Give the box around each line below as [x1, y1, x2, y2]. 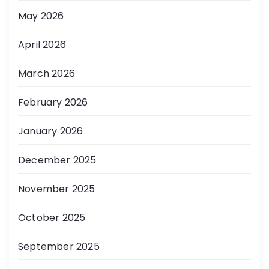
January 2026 [18, 124, 83, 139]
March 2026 [18, 67, 75, 81]
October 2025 [18, 211, 86, 225]
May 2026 [18, 9, 64, 23]
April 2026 [18, 38, 66, 52]
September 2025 [18, 240, 100, 254]
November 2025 [18, 182, 95, 196]
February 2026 [18, 95, 88, 110]
